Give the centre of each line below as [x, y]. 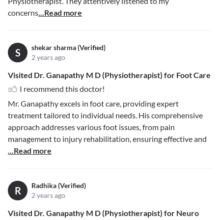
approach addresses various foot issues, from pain [91, 127]
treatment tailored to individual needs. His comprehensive [105, 115]
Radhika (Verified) [59, 186]
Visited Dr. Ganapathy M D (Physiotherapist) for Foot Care [109, 75]
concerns [23, 13]
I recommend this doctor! [62, 89]
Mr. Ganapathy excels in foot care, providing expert [93, 104]
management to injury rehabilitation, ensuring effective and [107, 139]
